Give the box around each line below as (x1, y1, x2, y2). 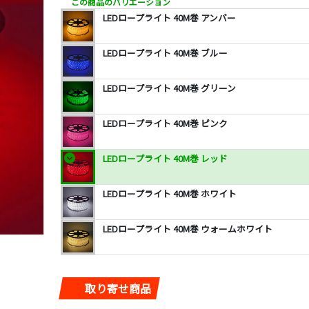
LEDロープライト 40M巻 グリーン (103, 81, 236, 94)
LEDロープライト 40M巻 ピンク (103, 117, 228, 130)
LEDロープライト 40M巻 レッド (103, 152, 228, 165)
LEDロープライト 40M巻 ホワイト (103, 187, 237, 200)
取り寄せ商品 (85, 280, 151, 297)
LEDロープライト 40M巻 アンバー (103, 11, 236, 24)
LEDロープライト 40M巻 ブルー (103, 46, 228, 59)
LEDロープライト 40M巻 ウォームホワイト (103, 222, 272, 235)
